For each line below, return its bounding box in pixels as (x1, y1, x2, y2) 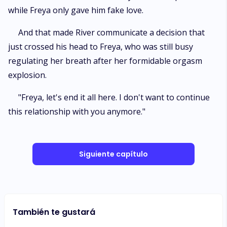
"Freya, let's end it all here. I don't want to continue (18, 92, 210, 103)
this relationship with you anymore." (8, 106, 145, 117)
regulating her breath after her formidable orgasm (8, 55, 202, 66)
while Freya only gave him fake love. (8, 5, 143, 16)
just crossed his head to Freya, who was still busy (8, 41, 193, 52)
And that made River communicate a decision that (18, 27, 205, 38)
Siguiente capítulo (79, 149, 148, 159)
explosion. (8, 69, 47, 81)
